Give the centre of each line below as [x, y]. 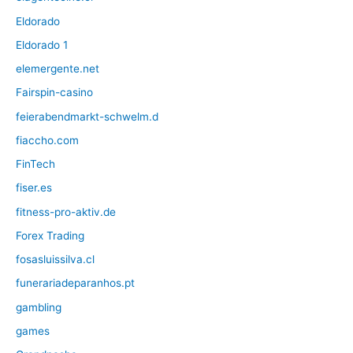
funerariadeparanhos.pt [75, 283]
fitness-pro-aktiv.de [66, 212]
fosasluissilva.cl [55, 260]
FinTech [35, 164]
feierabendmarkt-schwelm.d [87, 116]
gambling [39, 307]
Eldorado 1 [42, 45]
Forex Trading [50, 235]
